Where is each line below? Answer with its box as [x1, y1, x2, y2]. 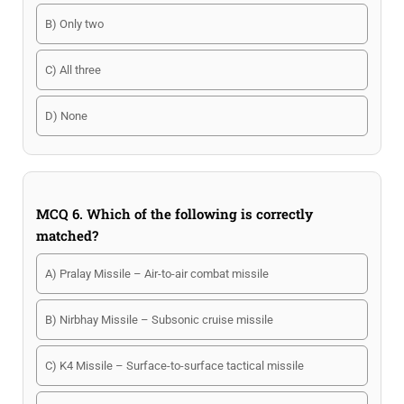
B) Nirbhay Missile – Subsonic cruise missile [45, 313, 273, 326]
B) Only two [45, 17, 104, 31]
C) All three [45, 63, 101, 77]
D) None [45, 109, 87, 123]
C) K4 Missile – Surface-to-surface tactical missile [45, 359, 304, 372]
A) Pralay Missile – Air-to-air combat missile [45, 267, 269, 280]
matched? [36, 226, 98, 244]
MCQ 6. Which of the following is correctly [36, 205, 313, 223]
